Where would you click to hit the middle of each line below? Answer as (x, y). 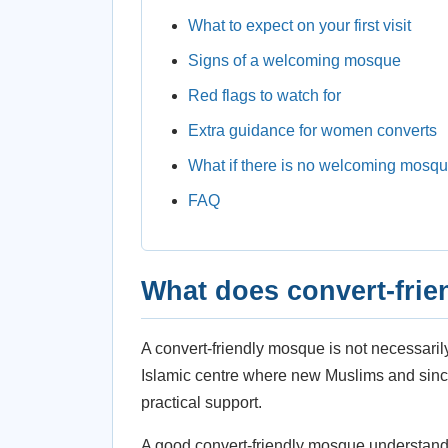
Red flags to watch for (264, 95)
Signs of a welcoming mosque (294, 60)
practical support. (201, 402)
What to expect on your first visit (299, 25)
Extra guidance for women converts (312, 130)
